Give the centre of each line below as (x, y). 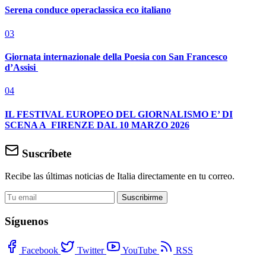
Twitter (91, 250)
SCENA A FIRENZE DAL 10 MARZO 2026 (97, 125)
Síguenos (26, 221)
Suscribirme (142, 198)
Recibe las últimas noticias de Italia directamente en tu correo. (120, 176)
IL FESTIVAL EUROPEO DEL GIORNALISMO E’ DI (119, 114)
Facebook (40, 250)
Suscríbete (45, 153)
